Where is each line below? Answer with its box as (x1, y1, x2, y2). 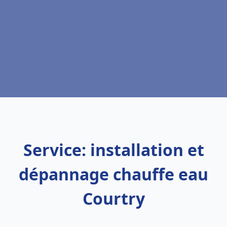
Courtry (82, 187, 145, 209)
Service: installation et (23, 139, 204, 161)
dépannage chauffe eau (19, 163, 208, 185)
